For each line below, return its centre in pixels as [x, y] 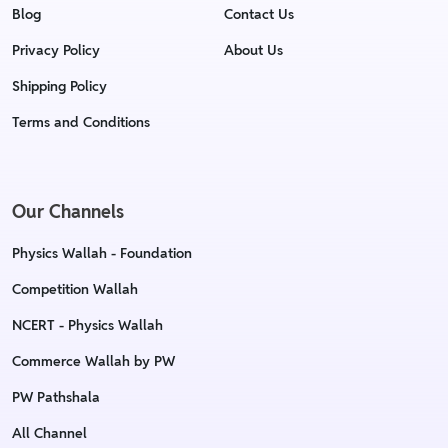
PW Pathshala [56, 397]
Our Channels [68, 211]
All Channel [49, 433]
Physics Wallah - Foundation [102, 253]
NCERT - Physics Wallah [87, 325]
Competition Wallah [75, 289]
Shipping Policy [59, 86]
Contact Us [259, 14]
